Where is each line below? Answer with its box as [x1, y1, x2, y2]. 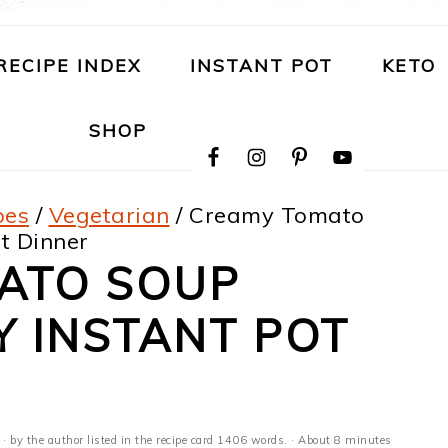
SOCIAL [173, 164, 269, 191]
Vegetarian [48, 201, 170, 229]
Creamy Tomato [182, 201, 365, 229]
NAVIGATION [173, 114, 337, 141]
